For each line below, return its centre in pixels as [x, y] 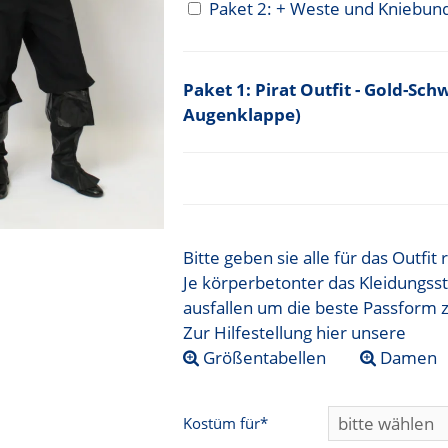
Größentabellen [263, 358]
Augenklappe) [242, 115]
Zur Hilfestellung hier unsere [295, 333]
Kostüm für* [226, 422]
